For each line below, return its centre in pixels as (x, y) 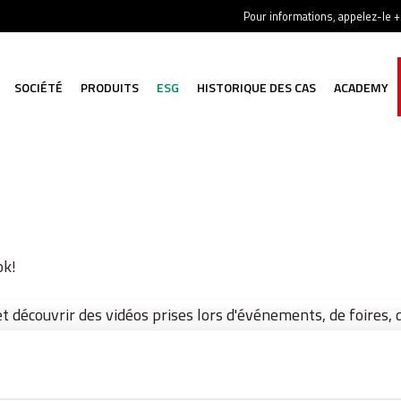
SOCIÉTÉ (38, 87)
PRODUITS (110, 87)
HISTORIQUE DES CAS (256, 87)
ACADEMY (361, 87)
